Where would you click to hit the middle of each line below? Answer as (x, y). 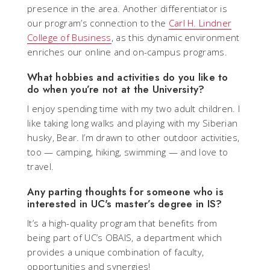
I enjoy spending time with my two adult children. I (134, 109)
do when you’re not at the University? (116, 89)
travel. (41, 167)
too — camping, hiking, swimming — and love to (128, 152)
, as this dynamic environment (175, 38)
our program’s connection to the (98, 23)
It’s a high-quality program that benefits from (122, 223)
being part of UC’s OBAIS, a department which (125, 238)
